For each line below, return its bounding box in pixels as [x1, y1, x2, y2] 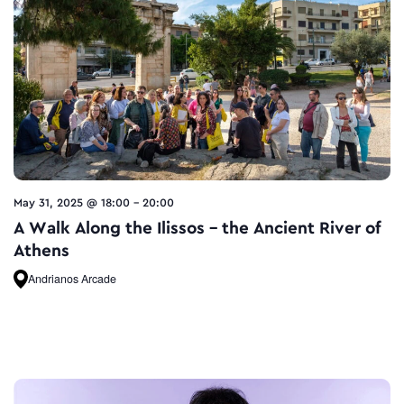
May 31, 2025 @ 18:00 [14, 197, 130, 208]
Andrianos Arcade [28, 270, 116, 287]
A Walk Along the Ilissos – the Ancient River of [14, 219, 381, 236]
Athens [14, 242, 69, 259]
